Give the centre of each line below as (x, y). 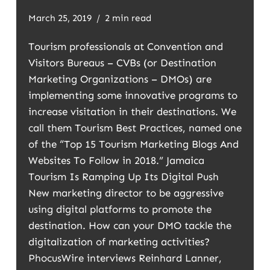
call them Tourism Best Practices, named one (135, 128)
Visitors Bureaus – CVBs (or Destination (122, 63)
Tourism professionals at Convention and (125, 46)
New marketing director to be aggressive (126, 193)
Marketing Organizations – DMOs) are (120, 79)
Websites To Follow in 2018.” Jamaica (116, 160)
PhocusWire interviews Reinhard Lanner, (125, 258)
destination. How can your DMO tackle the (130, 225)
